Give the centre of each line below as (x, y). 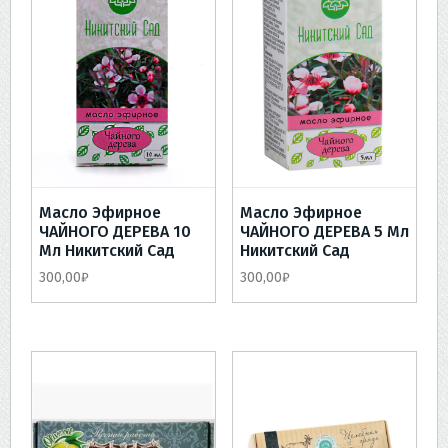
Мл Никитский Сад (107, 251)
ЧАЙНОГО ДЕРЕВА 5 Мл (324, 232)
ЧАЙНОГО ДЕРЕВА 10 (115, 232)
